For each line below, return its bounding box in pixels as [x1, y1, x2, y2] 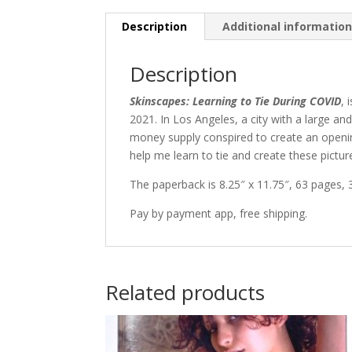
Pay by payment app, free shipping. [130, 206, 308, 222]
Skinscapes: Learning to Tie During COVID [130, 93, 342, 109]
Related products [105, 278, 266, 307]
